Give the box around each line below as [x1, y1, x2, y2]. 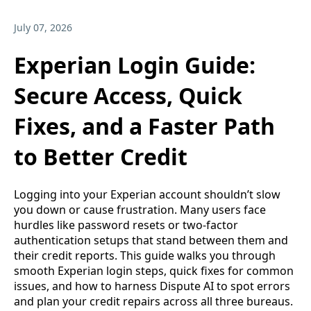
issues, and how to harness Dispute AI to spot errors [14, 278, 290, 294]
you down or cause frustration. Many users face [14, 201, 266, 217]
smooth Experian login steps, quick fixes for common [14, 262, 294, 278]
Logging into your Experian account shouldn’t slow [14, 186, 280, 202]
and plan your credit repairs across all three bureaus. [14, 293, 293, 309]
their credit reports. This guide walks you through [14, 247, 276, 263]
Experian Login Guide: [14, 49, 255, 80]
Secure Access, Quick [14, 80, 242, 110]
